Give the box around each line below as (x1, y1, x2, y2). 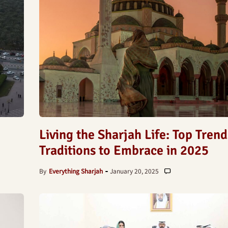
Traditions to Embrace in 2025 (39, 142, 209, 159)
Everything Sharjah (48, 166, 103, 175)
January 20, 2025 (109, 166, 159, 175)
